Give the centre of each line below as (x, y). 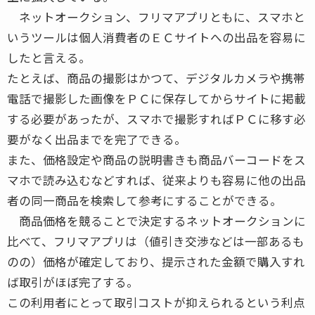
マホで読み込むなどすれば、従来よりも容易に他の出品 (156, 180)
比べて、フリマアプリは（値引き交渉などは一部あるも (156, 241)
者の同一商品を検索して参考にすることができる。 (144, 200)
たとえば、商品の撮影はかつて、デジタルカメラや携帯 (156, 78)
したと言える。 (49, 57)
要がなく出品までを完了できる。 (97, 139)
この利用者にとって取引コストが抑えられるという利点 (156, 302)
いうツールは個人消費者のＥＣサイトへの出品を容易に (156, 37)
